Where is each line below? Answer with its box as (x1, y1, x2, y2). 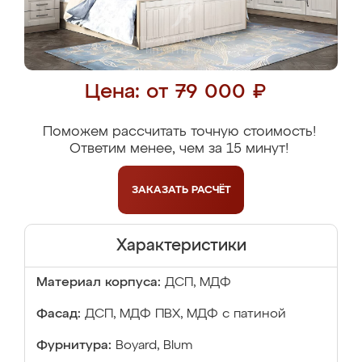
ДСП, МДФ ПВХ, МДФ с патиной (85, 308, 286, 321)
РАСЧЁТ (191, 184, 231, 196)
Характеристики (116, 238, 246, 254)
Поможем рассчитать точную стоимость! (42, 125, 316, 139)
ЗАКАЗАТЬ (131, 184, 192, 196)
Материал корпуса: (36, 276, 161, 289)
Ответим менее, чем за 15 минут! (69, 142, 288, 156)
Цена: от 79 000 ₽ (84, 82, 266, 103)
